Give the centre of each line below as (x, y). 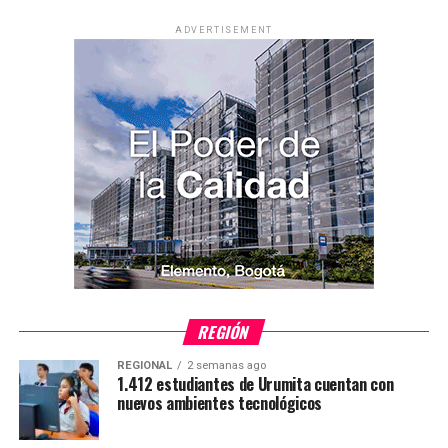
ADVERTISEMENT (224, 29)
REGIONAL (145, 365)
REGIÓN (224, 331)
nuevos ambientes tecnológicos (220, 402)
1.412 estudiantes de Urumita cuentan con (255, 383)
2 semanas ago (227, 365)
